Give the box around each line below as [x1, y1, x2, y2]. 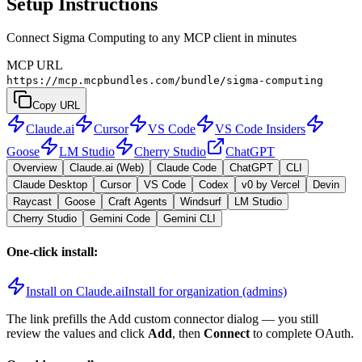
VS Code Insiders [215, 122, 305, 137]
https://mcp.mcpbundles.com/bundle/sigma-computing [6, 74, 323, 87]
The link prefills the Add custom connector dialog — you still [6, 311, 318, 326]
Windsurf [180, 196, 221, 208]
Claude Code [157, 162, 217, 175]
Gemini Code [90, 213, 150, 225]
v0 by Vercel [242, 179, 300, 192]
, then [172, 326, 204, 340]
